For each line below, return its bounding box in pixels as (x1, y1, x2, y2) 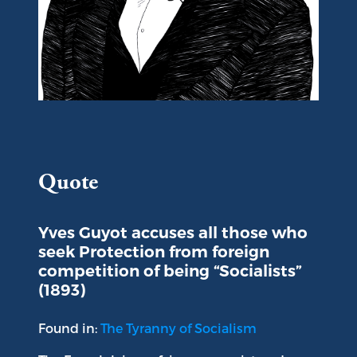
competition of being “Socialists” (38, 261, 302, 281)
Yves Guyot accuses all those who (38, 223, 308, 243)
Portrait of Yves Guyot (37, 101, 174, 117)
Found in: (38, 320, 100, 336)
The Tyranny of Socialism (100, 320, 257, 336)
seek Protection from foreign (38, 242, 269, 262)
